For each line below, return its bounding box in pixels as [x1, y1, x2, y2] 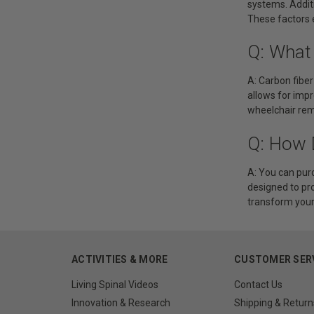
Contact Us [234, 278, 283, 290]
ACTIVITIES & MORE [71, 253, 168, 265]
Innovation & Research [71, 296, 170, 308]
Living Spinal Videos [71, 278, 158, 290]
